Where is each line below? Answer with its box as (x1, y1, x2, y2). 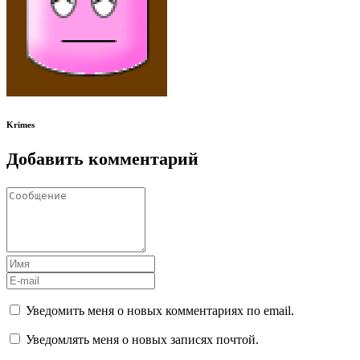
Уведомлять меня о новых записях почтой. (26, 333, 259, 347)
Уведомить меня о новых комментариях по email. (26, 304, 294, 318)
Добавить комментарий (6, 149, 198, 170)
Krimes (6, 119, 35, 129)
